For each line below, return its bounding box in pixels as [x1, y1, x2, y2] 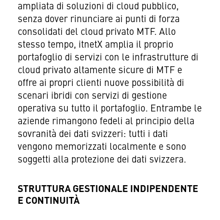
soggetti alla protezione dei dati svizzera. [17, 155, 186, 165]
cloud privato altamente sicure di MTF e [17, 65, 182, 76]
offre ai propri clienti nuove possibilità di [17, 78, 184, 88]
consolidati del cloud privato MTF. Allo [17, 27, 176, 37]
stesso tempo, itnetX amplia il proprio [17, 40, 173, 50]
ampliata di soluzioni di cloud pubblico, [17, 1, 179, 12]
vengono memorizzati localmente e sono [17, 142, 186, 152]
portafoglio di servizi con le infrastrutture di [17, 53, 198, 63]
